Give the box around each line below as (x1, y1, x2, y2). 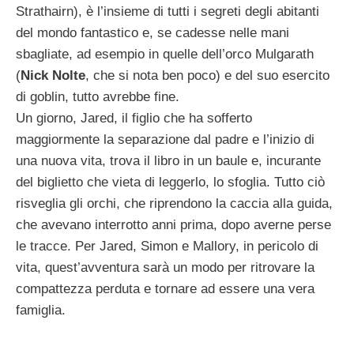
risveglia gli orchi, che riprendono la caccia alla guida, (16, 195, 333, 211)
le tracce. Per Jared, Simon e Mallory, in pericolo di (16, 238, 318, 254)
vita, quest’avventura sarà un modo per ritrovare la (16, 259, 314, 275)
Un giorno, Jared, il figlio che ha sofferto (16, 110, 252, 126)
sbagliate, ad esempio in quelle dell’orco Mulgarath (16, 46, 314, 62)
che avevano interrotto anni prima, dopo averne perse (16, 217, 331, 232)
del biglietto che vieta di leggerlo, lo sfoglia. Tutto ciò (16, 174, 325, 190)
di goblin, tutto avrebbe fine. (16, 88, 179, 104)
